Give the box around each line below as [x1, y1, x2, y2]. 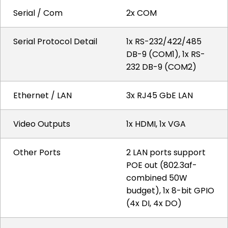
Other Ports [13, 147, 61, 158]
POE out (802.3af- [126, 159, 197, 171]
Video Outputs [13, 118, 70, 130]
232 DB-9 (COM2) [126, 61, 196, 73]
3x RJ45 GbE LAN [126, 90, 193, 101]
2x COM [126, 7, 157, 19]
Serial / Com [13, 7, 63, 19]
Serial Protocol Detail [13, 36, 97, 47]
